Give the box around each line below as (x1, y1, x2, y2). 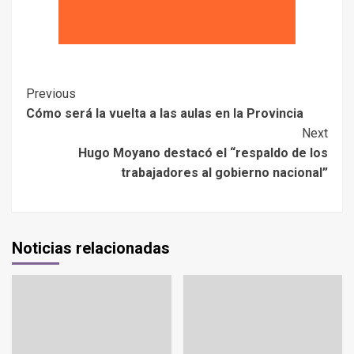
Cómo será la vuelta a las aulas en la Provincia (26, 106, 303, 122)
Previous (26, 86, 76, 102)
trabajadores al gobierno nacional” (121, 165, 328, 181)
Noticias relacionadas (12, 239, 170, 258)
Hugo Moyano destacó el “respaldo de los (78, 145, 328, 161)
